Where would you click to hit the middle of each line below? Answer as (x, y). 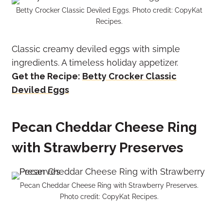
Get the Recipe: (47, 76)
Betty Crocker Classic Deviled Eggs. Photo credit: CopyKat (109, 10)
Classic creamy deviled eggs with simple (96, 49)
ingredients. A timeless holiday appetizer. (95, 63)
